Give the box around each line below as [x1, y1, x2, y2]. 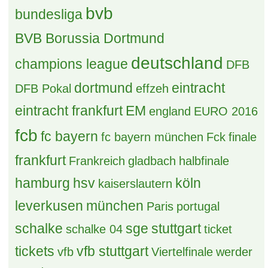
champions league [15, 60, 129, 76]
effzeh [136, 86, 169, 99]
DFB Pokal [15, 86, 72, 99]
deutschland [131, 58, 224, 77]
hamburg [15, 179, 71, 195]
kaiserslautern [98, 181, 173, 194]
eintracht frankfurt [15, 107, 123, 123]
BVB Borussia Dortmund [15, 35, 165, 50]
